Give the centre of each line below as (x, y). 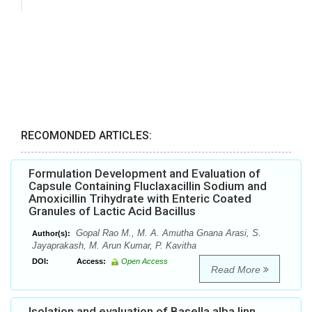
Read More (237, 270)
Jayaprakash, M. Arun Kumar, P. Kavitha (114, 246)
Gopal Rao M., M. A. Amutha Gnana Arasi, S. (167, 233)
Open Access (145, 262)
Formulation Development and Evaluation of (145, 174)
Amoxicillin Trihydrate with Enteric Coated (140, 199)
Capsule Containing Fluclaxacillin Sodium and (148, 186)
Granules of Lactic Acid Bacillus (112, 211)
